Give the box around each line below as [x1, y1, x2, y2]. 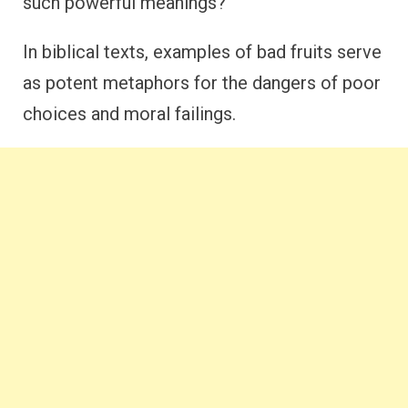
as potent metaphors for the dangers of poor [23, 72, 381, 94]
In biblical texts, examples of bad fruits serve [23, 41, 382, 63]
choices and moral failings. [23, 103, 236, 125]
